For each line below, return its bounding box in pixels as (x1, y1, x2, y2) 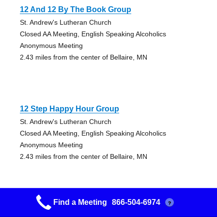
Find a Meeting (53, 198, 107, 206)
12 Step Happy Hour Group (19, 105, 119, 113)
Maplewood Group (19, 204, 87, 213)
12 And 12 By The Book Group (19, 5, 131, 14)
